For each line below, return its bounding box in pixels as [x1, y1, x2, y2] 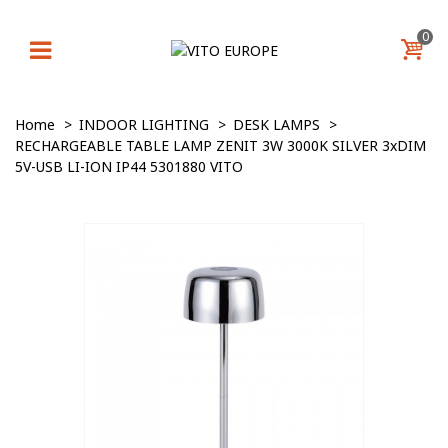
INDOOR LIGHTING [79, 115, 209, 134]
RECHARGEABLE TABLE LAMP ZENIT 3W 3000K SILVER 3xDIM [15, 136, 426, 155]
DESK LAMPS [233, 115, 320, 134]
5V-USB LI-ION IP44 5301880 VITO [15, 157, 243, 176]
